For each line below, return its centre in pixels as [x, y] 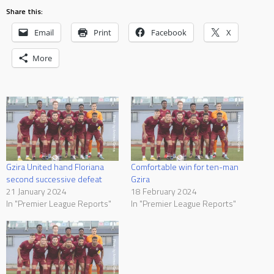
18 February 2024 [164, 191]
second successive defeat [54, 179]
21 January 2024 [36, 191]
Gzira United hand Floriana [55, 166]
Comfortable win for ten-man [185, 166]
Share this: [24, 11]
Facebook [169, 32]
